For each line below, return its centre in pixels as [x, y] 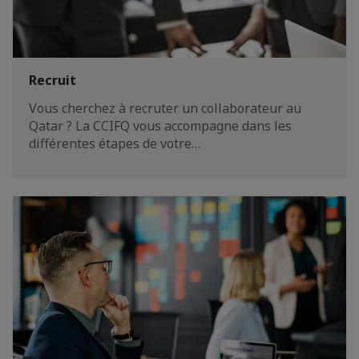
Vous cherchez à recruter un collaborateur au [165, 108]
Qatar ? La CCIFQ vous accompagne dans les [160, 125]
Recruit [52, 80]
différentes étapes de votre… [115, 143]
